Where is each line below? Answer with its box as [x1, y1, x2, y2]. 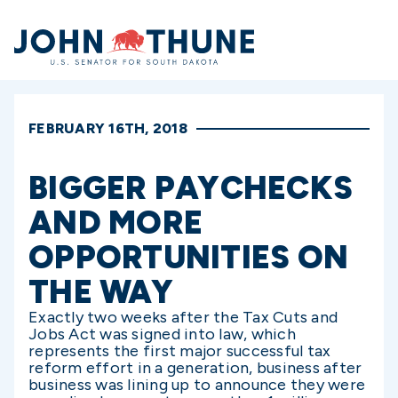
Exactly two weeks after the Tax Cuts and [28, 307, 338, 327]
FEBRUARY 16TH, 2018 [28, 120, 187, 137]
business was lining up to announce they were [28, 375, 365, 394]
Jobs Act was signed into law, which [28, 324, 296, 344]
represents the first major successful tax [28, 341, 331, 361]
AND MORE [28, 203, 203, 242]
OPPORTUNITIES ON [28, 238, 348, 276]
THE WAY [28, 273, 173, 311]
